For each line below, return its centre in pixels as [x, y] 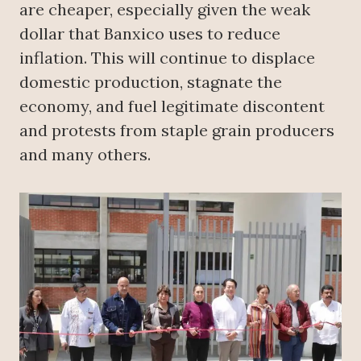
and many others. [85, 155]
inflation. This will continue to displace [167, 58]
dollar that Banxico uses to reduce [150, 34]
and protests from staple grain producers [177, 131]
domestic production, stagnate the [151, 82]
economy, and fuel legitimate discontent [172, 106]
